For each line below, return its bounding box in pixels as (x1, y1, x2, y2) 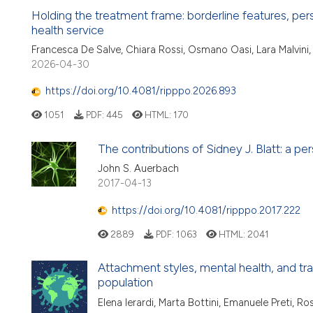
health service (31, 22, 104, 37)
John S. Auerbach (98, 162, 179, 175)
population (98, 275, 153, 290)
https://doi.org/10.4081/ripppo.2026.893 (45, 85, 236, 98)
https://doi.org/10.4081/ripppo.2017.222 (112, 203, 300, 217)
